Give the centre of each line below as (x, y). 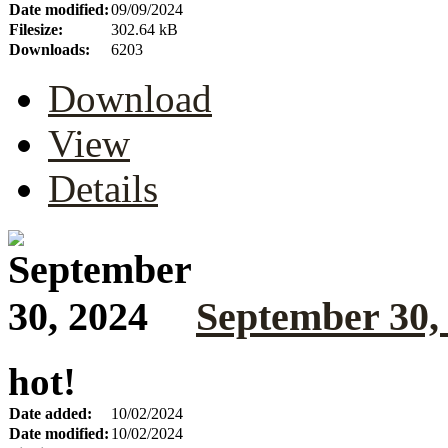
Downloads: (49, 50)
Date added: (50, 413)
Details (103, 189)
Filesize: (36, 30)
